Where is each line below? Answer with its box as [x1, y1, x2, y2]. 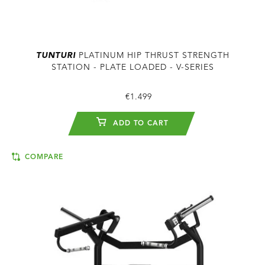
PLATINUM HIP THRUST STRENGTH [75, 51, 230, 60]
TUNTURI [35, 51, 76, 60]
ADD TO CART [109, 119, 169, 127]
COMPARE [22, 153, 64, 161]
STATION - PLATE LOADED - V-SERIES [51, 63, 214, 72]
